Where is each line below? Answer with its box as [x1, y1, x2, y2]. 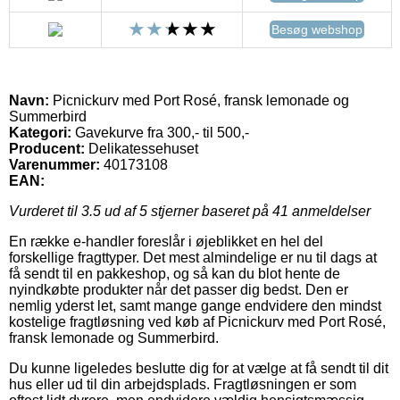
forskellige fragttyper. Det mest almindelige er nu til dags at [9, 249, 377, 265]
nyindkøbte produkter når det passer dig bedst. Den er [9, 281, 348, 297]
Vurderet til [9, 203, 81, 219]
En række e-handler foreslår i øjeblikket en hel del [9, 233, 323, 249]
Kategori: [9, 124, 71, 140]
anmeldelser [288, 203, 371, 219]
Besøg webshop [271, 21, 362, 37]
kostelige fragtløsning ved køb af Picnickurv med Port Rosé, [9, 313, 386, 329]
